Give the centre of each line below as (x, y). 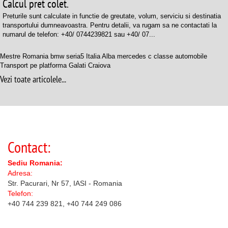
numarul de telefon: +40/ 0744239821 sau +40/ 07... (79, 34)
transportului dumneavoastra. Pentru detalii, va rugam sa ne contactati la (110, 25)
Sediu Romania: (35, 163)
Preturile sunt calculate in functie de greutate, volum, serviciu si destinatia (112, 16)
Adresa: (20, 173)
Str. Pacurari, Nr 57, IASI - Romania (65, 183)
